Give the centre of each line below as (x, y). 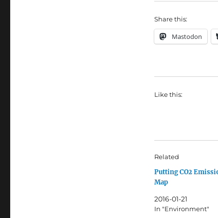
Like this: (168, 95)
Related (166, 157)
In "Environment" (182, 209)
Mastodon (187, 37)
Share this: (171, 19)
